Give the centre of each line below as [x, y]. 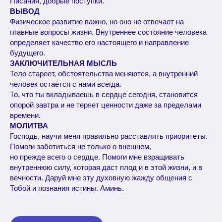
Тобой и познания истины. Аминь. [67, 188]
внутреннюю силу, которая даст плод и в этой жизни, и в [106, 167]
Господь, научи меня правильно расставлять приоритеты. [109, 136]
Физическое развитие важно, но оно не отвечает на [97, 22]
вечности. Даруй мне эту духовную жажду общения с [101, 178]
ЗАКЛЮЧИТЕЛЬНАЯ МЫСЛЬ [63, 63]
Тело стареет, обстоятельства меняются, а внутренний [104, 74]
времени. [25, 115]
